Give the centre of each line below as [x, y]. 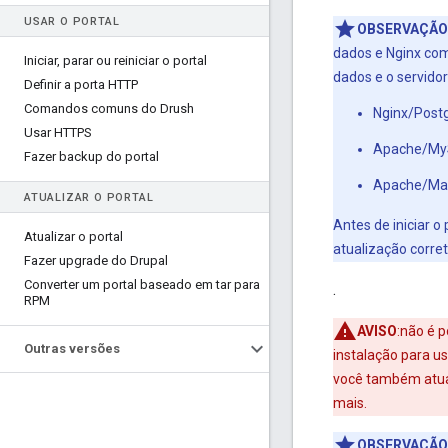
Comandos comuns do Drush [109, 108]
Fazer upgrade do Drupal [96, 260]
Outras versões [72, 348]
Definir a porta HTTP [81, 84]
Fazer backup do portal [91, 156]
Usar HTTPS [58, 132]
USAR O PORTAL [72, 21]
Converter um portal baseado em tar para [142, 284]
